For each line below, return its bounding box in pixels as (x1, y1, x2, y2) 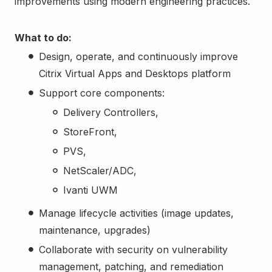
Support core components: (39, 86, 165, 99)
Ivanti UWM (63, 183, 118, 196)
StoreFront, (63, 125, 117, 138)
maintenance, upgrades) (39, 223, 151, 236)
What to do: (15, 31, 72, 44)
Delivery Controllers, (63, 106, 158, 118)
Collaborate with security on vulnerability (39, 243, 228, 256)
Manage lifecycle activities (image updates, (39, 206, 234, 219)
